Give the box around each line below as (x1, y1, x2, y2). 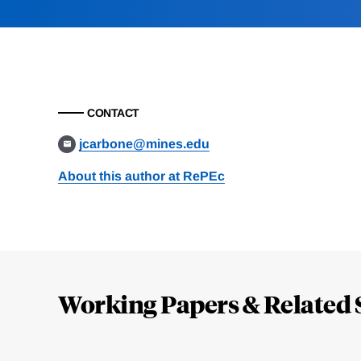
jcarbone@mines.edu (79, 137, 210, 151)
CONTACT (87, 106, 139, 120)
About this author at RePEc (58, 169, 225, 184)
